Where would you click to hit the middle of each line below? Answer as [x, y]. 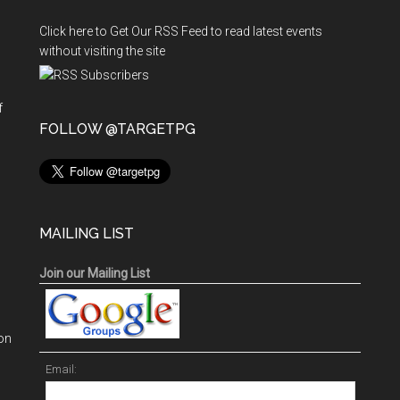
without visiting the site [102, 51]
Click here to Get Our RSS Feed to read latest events [181, 31]
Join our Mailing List [95, 273]
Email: [61, 369]
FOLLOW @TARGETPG [117, 129]
